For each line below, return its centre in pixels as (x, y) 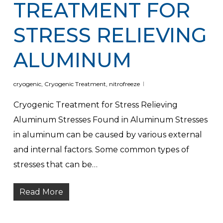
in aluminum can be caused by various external (108, 135)
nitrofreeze (124, 84)
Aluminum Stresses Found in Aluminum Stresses (110, 120)
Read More (41, 192)
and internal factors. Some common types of (101, 150)
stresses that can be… (55, 165)
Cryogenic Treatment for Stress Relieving (95, 105)
